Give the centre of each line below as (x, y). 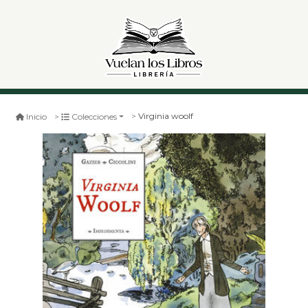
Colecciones (94, 116)
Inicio (36, 116)
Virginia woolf (166, 116)
